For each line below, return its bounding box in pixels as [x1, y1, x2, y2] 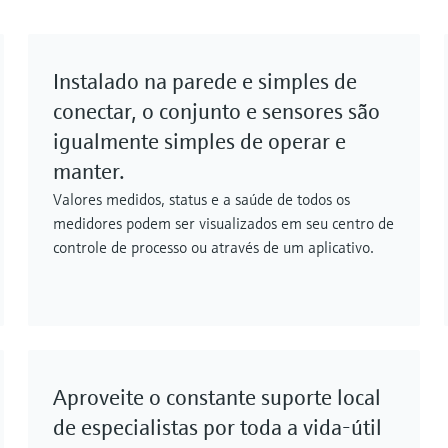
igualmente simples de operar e [53, 128, 346, 156]
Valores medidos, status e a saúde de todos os [53, 189, 350, 210]
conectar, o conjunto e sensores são [53, 98, 380, 126]
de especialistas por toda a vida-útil [53, 414, 382, 442]
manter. [53, 158, 125, 186]
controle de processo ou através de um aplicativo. [53, 237, 374, 258]
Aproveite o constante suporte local [53, 384, 381, 412]
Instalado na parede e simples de [53, 68, 357, 96]
